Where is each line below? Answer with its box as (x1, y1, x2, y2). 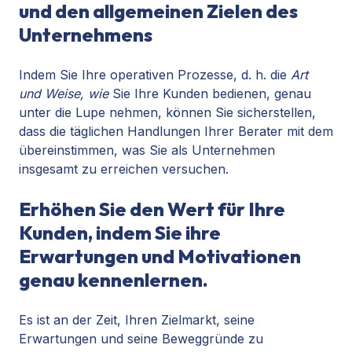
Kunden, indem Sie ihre (19, 221, 221, 245)
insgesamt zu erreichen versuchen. (19, 161, 229, 178)
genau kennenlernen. (19, 268, 208, 292)
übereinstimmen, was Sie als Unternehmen (19, 142, 275, 159)
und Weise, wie (19, 86, 108, 102)
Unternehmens (19, 23, 152, 47)
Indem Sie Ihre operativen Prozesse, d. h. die (19, 67, 291, 83)
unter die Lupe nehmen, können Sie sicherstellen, (19, 104, 316, 121)
